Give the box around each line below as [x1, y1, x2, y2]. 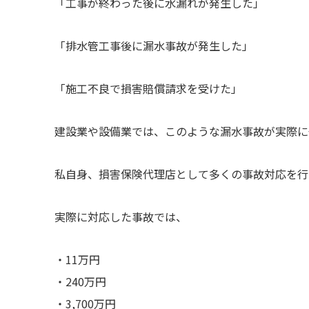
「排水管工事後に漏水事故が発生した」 [54, 37, 253, 54]
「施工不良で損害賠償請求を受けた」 [54, 80, 242, 97]
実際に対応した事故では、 [54, 208, 187, 226]
